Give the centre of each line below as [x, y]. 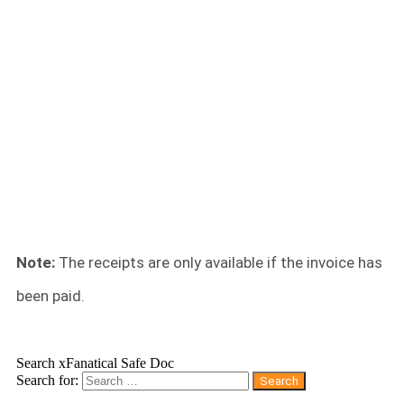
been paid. [50, 295]
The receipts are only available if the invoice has [220, 262]
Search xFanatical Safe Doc [95, 363]
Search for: [47, 380]
